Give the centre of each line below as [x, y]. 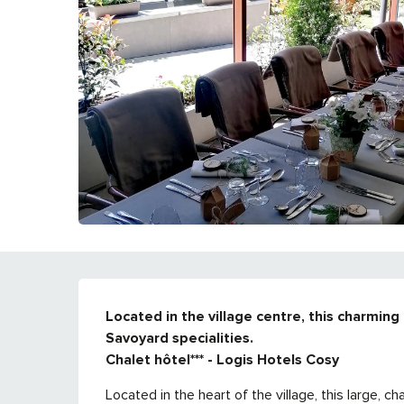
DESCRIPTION [213, 306]
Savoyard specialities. [182, 338]
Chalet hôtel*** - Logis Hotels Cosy [223, 359]
